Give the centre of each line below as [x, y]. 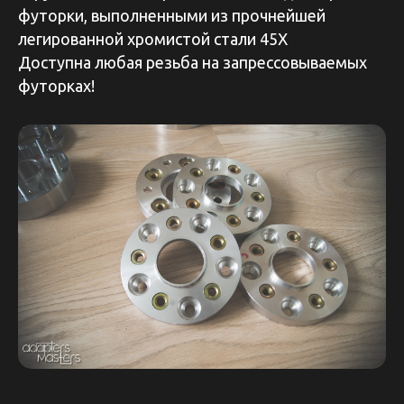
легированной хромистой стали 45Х [153, 38]
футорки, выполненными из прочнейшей [172, 15]
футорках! [56, 85]
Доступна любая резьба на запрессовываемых [193, 62]
